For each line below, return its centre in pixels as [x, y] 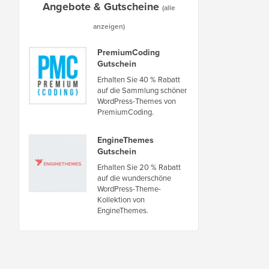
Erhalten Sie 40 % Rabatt [139, 79]
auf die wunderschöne [134, 178]
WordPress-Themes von [137, 101]
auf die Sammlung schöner [142, 90]
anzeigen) [109, 26]
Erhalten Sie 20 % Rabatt [139, 167]
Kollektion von [121, 199]
